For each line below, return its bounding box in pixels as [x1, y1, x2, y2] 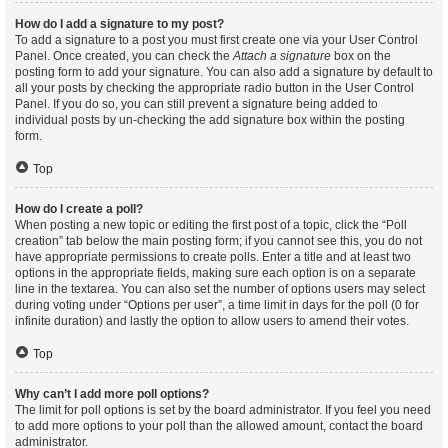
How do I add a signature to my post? [15, 17, 224, 31]
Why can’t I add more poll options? [15, 387, 209, 401]
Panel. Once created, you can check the [15, 49, 233, 63]
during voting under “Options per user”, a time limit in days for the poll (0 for [15, 298, 419, 312]
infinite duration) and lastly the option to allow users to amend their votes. [15, 314, 409, 328]
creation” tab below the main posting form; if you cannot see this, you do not [15, 234, 422, 248]
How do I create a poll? [15, 202, 143, 216]
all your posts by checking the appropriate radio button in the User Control [15, 81, 414, 95]
